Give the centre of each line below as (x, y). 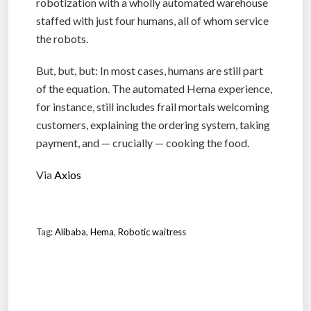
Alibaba (70, 232)
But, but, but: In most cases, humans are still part (150, 71)
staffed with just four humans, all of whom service (152, 21)
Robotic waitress (152, 232)
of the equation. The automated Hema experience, (154, 89)
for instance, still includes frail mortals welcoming (153, 107)
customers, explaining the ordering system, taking (153, 125)
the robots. (62, 39)
